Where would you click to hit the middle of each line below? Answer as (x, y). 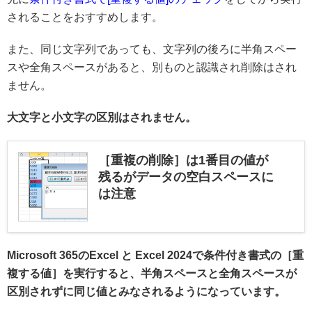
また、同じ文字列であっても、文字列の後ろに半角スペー (152, 49)
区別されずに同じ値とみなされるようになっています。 (146, 291)
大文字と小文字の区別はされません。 (102, 117)
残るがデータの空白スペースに (186, 177)
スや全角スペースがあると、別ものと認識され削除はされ (152, 67)
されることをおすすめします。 (85, 17)
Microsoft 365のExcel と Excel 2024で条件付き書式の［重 (155, 255)
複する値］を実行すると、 (74, 273)
